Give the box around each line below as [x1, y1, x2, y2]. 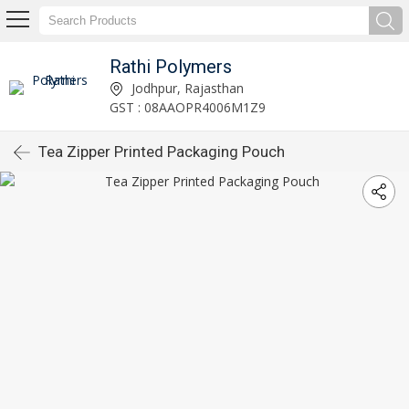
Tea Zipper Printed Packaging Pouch [38, 142, 285, 161]
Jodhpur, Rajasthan [128, 79, 245, 97]
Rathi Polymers [110, 55, 233, 78]
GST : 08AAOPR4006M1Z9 [110, 98, 267, 116]
